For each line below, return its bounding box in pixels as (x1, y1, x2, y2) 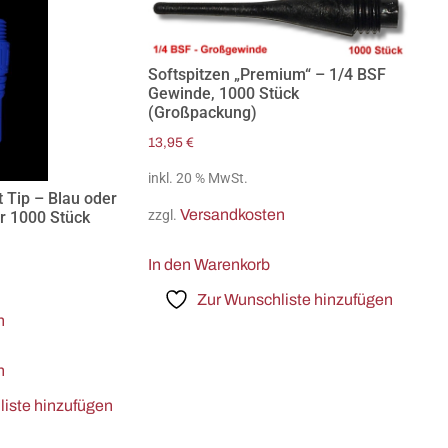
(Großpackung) (148, 102, 257, 122)
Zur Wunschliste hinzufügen (196, 291, 393, 309)
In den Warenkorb (148, 256, 270, 274)
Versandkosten (180, 206, 285, 224)
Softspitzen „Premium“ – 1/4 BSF (148, 64, 386, 84)
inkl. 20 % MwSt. (148, 170, 248, 188)
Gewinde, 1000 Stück (148, 83, 299, 103)
